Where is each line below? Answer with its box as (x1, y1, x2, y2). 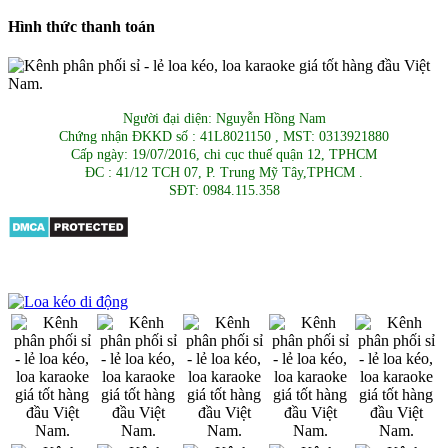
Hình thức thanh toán (8, 18, 155, 36)
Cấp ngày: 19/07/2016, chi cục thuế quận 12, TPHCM (71, 147, 377, 163)
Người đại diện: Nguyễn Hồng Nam (122, 111, 326, 127)
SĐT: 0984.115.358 (168, 183, 280, 199)
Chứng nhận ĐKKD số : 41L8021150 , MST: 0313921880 (59, 129, 389, 145)
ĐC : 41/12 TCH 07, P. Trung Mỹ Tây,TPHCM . (85, 165, 363, 181)
